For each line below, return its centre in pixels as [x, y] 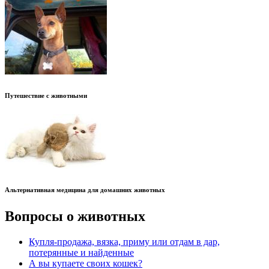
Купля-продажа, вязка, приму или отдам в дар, [124, 241]
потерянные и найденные [81, 252]
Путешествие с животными [46, 96]
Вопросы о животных [75, 216]
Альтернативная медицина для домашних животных [85, 189]
